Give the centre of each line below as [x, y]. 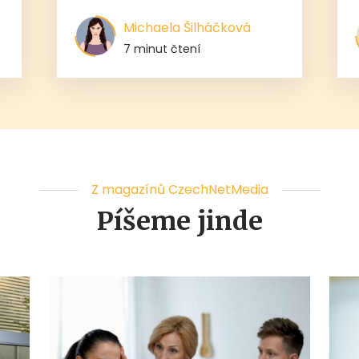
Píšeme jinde [179, 221]
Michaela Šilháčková [187, 27]
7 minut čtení [161, 48]
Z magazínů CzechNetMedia [179, 189]
